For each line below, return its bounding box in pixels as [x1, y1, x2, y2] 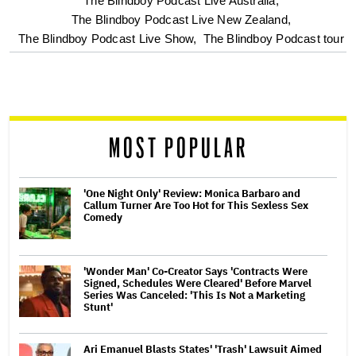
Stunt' [83, 300, 113, 314]
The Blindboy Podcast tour [203, 31, 344, 45]
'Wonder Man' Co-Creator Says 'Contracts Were [83, 264, 308, 278]
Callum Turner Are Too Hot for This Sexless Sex [83, 198, 308, 212]
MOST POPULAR [108, 135, 248, 162]
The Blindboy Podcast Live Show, [18, 31, 197, 45]
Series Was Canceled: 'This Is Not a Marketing [83, 288, 305, 302]
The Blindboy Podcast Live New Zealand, [72, 12, 291, 26]
